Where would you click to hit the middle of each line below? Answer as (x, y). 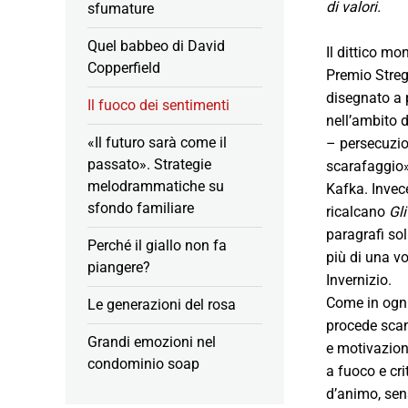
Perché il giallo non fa (157, 245)
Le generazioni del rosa (162, 304)
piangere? (119, 267)
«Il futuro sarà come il (157, 142)
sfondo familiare (141, 208)
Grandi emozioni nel (152, 342)
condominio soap (143, 363)
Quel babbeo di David (156, 46)
